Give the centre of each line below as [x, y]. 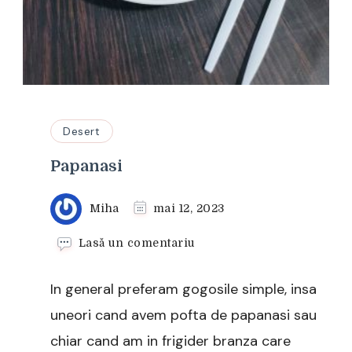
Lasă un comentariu [136, 243]
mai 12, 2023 [189, 208]
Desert [82, 131]
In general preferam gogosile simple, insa [183, 290]
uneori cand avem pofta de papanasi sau [183, 315]
